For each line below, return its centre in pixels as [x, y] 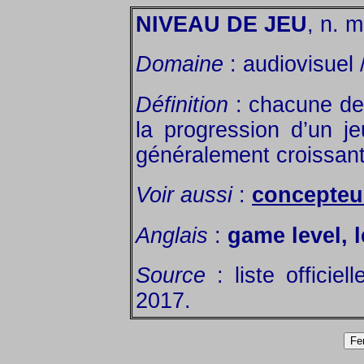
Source [171, 275]
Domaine [180, 65]
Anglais [175, 235]
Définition [182, 104]
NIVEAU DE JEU [221, 24]
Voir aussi [184, 195]
